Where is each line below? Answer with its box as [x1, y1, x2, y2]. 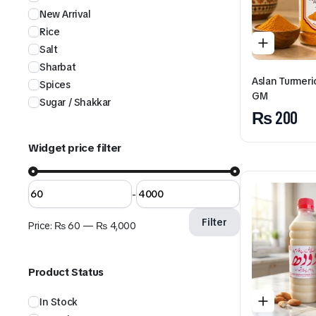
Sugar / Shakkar [39, 96, 111, 109]
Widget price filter [28, 141, 121, 155]
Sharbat [39, 61, 76, 73]
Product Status [28, 265, 104, 279]
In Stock [39, 296, 78, 308]
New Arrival [39, 8, 91, 20]
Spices [39, 78, 71, 91]
